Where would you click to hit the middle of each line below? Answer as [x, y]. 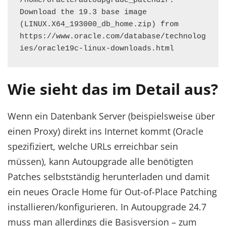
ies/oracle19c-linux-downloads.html [97, 49]
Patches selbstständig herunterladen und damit [108, 177]
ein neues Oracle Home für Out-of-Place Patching [112, 192]
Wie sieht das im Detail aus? [113, 89]
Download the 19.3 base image [83, 12]
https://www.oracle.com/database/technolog [113, 37]
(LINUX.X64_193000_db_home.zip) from [99, 24]
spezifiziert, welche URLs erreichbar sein [93, 146]
